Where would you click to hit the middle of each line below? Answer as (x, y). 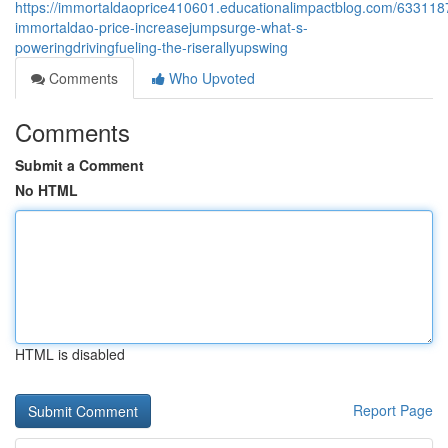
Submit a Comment (79, 165)
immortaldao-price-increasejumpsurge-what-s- (161, 27)
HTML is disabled (70, 354)
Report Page (393, 410)
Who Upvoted (210, 78)
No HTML (46, 190)
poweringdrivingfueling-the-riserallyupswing (151, 47)
